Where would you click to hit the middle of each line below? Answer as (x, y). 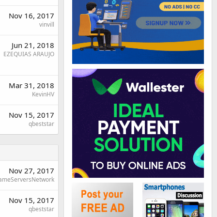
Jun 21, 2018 (33, 45)
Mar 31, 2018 (31, 85)
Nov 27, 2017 (31, 171)
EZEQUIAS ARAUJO (29, 54)
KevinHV (43, 94)
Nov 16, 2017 (31, 16)
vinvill (47, 25)
